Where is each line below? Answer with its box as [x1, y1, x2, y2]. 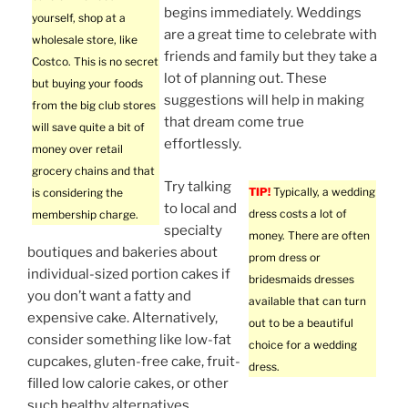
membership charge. [32, 208, 138, 222]
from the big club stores [32, 98, 156, 113]
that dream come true [164, 114, 304, 131]
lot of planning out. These [164, 70, 327, 87]
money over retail [32, 142, 123, 157]
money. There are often [249, 228, 370, 242]
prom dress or [249, 250, 321, 264]
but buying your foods [32, 76, 143, 91]
